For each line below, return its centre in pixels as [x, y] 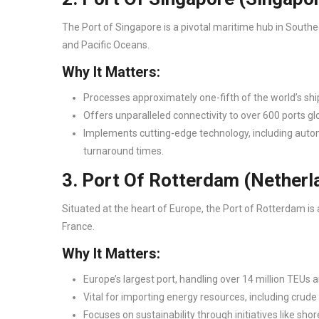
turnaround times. [125, 151]
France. [79, 227]
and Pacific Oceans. [107, 45]
